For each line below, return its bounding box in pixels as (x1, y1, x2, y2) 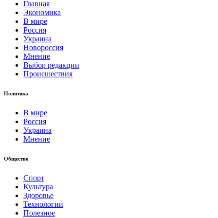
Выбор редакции (23, 61, 79, 70)
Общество (4, 156, 29, 162)
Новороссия (23, 43, 63, 52)
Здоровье (23, 191, 54, 200)
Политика (4, 91, 28, 97)
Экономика (23, 8, 61, 17)
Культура (23, 182, 53, 191)
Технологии (23, 200, 63, 209)
